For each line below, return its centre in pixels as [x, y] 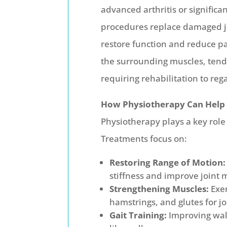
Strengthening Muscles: [159, 189]
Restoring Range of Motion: [168, 163]
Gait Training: [138, 215]
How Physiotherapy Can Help [163, 104]
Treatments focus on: [144, 139]
